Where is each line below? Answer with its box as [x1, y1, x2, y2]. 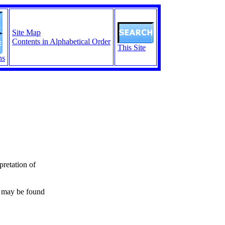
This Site [118, 43, 146, 52]
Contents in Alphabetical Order [12, 37, 110, 46]
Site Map [12, 28, 41, 37]
